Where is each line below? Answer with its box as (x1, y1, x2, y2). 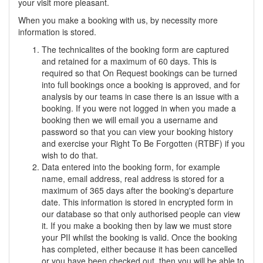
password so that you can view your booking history (42, 126, 233, 137)
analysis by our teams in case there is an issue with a (42, 90, 239, 102)
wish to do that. (42, 149, 98, 161)
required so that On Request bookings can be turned (42, 67, 237, 79)
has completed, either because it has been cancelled (42, 243, 237, 255)
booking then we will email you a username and (42, 114, 218, 126)
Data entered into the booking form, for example (42, 161, 220, 173)
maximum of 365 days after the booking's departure (42, 184, 234, 196)
